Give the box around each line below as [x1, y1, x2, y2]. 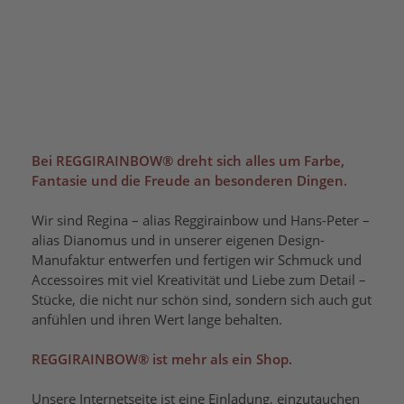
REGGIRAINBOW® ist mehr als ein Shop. [32, 349, 292, 368]
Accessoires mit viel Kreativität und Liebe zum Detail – [32, 270, 366, 289]
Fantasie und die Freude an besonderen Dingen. [32, 170, 347, 189]
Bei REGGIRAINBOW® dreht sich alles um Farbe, [32, 151, 344, 170]
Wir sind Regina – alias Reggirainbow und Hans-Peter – [32, 210, 370, 229]
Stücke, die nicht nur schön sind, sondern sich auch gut [32, 289, 372, 308]
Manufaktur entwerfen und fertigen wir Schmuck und [32, 250, 362, 269]
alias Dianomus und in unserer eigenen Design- [32, 230, 325, 249]
